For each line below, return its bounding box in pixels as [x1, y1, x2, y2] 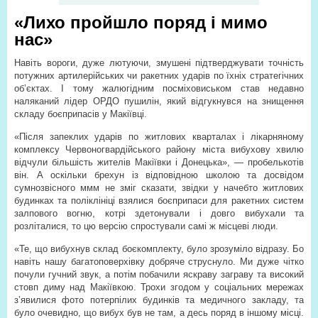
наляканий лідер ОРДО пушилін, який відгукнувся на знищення [14, 96, 304, 106]
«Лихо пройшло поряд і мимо [14, 13, 268, 32]
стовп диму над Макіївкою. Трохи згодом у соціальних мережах [14, 282, 304, 292]
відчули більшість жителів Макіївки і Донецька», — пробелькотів [14, 157, 304, 168]
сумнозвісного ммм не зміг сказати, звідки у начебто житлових [14, 182, 304, 193]
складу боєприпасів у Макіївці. [14, 109, 147, 119]
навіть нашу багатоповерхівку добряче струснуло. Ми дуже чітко [14, 256, 304, 267]
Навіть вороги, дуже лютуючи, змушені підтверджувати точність [14, 57, 304, 68]
